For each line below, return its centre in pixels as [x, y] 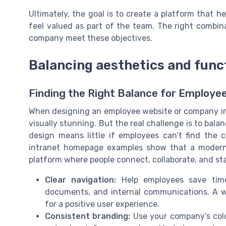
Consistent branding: [88, 216]
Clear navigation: [81, 180]
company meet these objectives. [91, 38]
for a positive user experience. [102, 204]
